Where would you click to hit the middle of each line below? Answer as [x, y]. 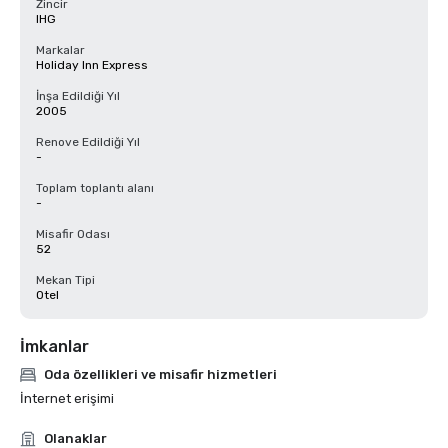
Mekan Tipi [65, 280]
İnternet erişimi [67, 398]
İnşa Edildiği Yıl [78, 96]
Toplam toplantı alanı [95, 188]
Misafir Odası [73, 234]
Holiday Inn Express [92, 65]
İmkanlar [54, 346]
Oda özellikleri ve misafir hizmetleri [160, 374]
